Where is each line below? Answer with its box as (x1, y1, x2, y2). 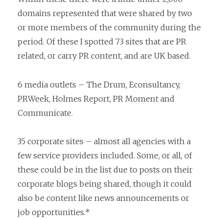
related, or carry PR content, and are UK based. (18, 51, 191, 61)
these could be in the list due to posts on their (18, 165, 193, 175)
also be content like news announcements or (18, 193, 189, 203)
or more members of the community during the (18, 22, 201, 33)
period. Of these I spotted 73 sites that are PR (18, 37, 186, 47)
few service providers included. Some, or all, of (18, 151, 192, 161)
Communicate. (18, 108, 73, 118)
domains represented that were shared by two (18, 8, 192, 19)
